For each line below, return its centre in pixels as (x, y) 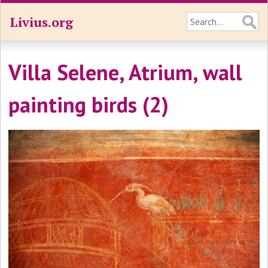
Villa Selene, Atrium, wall (126, 72)
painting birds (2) (89, 104)
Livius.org (41, 22)
